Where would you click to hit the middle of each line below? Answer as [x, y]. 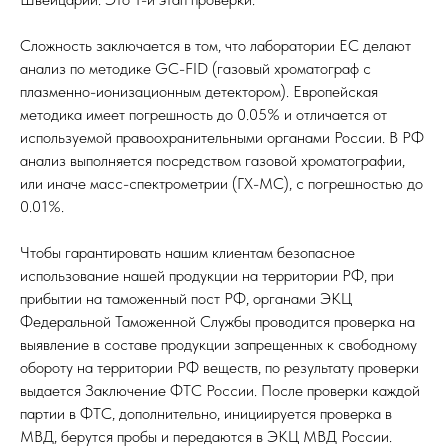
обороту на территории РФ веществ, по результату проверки [219, 368]
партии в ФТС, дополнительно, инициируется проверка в [206, 414]
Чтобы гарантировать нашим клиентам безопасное [187, 253]
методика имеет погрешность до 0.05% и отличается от [203, 115]
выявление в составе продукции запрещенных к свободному [218, 345]
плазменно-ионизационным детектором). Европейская [199, 92]
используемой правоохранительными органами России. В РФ [222, 138]
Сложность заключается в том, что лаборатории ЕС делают [215, 46]
